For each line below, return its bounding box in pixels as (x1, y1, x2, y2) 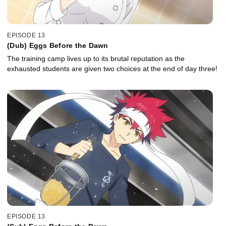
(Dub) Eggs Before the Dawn (7, 41, 108, 49)
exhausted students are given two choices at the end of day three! (7, 64, 217, 73)
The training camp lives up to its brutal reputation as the (7, 54, 185, 63)
